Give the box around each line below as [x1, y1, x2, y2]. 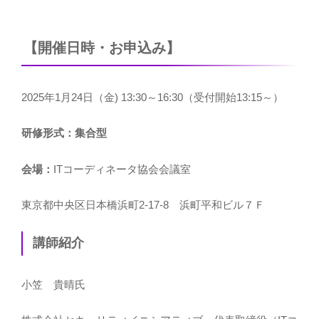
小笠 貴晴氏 [21, 278, 96, 291]
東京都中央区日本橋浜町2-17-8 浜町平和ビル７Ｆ [21, 199, 265, 211]
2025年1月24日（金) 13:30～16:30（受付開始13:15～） [21, 90, 283, 103]
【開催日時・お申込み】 [23, 39, 180, 56]
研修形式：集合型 [21, 127, 107, 140]
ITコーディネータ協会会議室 [53, 162, 191, 175]
